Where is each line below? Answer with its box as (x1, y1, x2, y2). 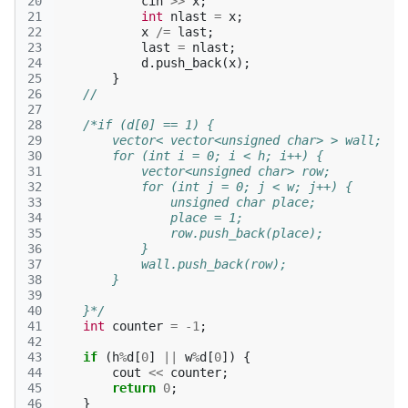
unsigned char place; (54, 195, 316, 209)
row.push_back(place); (54, 226, 323, 240)
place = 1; (54, 210, 243, 225)
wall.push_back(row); (54, 257, 287, 271)
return (112, 381, 156, 395)
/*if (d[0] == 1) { (83, 117, 214, 132)
